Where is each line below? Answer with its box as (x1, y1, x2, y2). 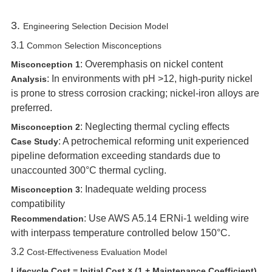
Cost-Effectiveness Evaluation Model (26, 247, 167, 257)
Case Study (10, 137, 58, 146)
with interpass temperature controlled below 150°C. (10, 228, 230, 238)
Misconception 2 (10, 122, 80, 132)
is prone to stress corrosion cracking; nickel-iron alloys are (10, 88, 259, 98)
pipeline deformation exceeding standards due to (10, 151, 220, 161)
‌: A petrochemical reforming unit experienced (58, 136, 249, 146)
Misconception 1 (10, 59, 80, 69)
